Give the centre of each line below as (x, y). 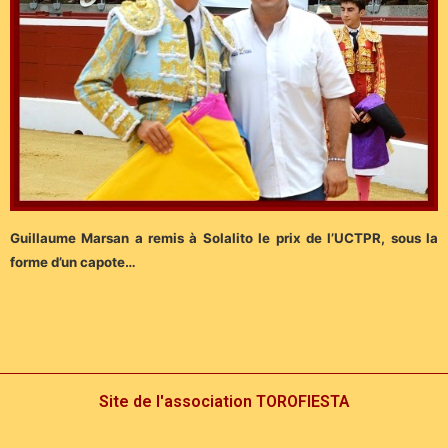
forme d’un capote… (73, 262)
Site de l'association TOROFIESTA (224, 402)
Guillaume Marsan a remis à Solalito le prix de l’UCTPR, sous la (224, 238)
